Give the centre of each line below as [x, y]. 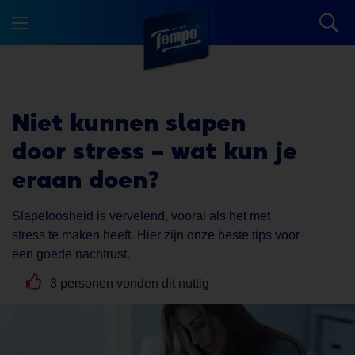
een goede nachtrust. [71, 254]
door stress [82, 151]
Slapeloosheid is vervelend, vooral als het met [141, 216]
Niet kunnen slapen [129, 122]
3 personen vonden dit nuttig [128, 283]
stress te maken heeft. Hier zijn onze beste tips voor [156, 235]
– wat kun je [224, 151]
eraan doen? [86, 179]
